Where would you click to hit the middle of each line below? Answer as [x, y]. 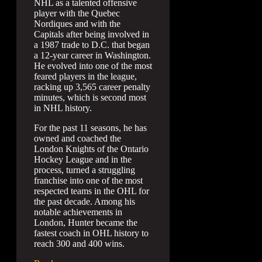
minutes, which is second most [90, 98]
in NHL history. [63, 108]
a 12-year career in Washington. [92, 56]
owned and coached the [77, 139]
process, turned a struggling [85, 170]
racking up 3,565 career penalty [92, 87]
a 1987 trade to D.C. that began [92, 45]
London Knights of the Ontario [91, 149]
